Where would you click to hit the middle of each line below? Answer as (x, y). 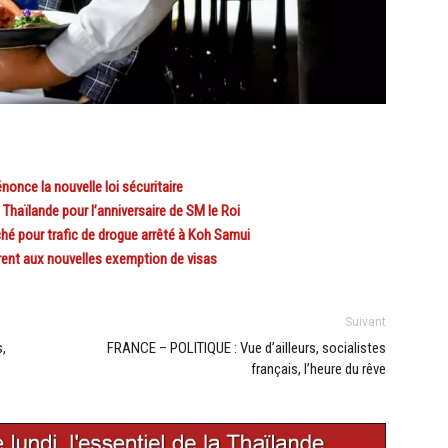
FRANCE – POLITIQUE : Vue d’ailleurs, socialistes (246, 347)
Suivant (365, 321)
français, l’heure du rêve (318, 368)
